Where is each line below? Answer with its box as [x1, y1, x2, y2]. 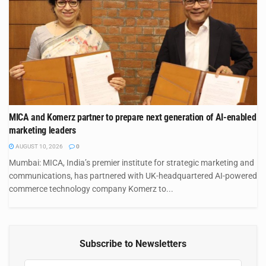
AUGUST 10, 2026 [14, 142, 63, 150]
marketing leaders [9, 124, 76, 136]
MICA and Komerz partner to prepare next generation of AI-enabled [9, 111, 256, 123]
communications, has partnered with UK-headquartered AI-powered [9, 170, 257, 180]
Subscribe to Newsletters [80, 237, 186, 249]
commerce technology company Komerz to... [9, 183, 173, 194]
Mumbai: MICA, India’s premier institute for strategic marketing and [9, 157, 254, 167]
